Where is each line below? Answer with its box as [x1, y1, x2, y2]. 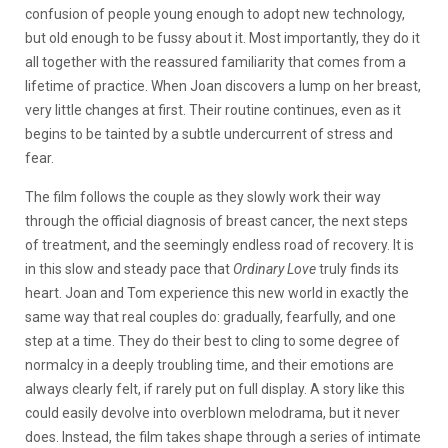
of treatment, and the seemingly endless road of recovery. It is [25, 236, 414, 253]
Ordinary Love [233, 260, 316, 277]
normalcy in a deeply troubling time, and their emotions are [25, 356, 394, 373]
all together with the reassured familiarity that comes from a [25, 53, 406, 70]
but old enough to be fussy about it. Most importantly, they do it [25, 29, 420, 46]
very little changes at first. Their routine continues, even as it [25, 101, 401, 118]
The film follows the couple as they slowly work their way [25, 188, 381, 205]
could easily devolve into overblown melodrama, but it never [25, 404, 400, 421]
